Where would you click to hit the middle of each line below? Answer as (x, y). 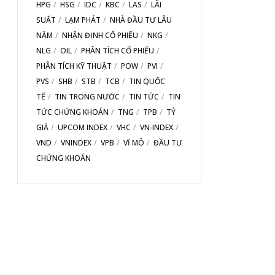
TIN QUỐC (147, 81)
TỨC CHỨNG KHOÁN (72, 112)
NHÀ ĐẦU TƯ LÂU (141, 20)
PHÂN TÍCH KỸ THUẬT (74, 66)
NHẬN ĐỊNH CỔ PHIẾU (100, 35)
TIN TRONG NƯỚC (87, 96)
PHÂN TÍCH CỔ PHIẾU (118, 50)
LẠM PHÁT (83, 20)
